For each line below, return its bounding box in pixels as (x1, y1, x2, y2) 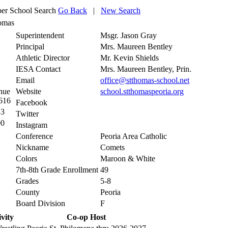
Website (16, 87, 41, 96)
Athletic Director (16, 53, 70, 62)
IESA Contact (16, 64, 61, 73)
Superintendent (16, 31, 64, 40)
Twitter (16, 109, 39, 118)
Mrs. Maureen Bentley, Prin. (100, 64, 191, 73)
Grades (16, 176, 39, 185)
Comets (100, 142, 125, 152)
